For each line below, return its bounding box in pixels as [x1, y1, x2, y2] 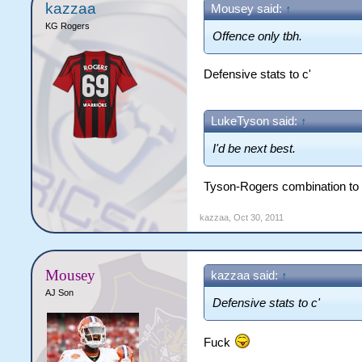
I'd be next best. [213, 142, 297, 156]
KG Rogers [45, 21, 90, 31]
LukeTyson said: [211, 115, 301, 128]
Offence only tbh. [213, 30, 303, 43]
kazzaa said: [211, 268, 282, 282]
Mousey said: [211, 2, 286, 15]
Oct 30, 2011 [234, 212, 284, 222]
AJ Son [45, 287, 74, 297]
